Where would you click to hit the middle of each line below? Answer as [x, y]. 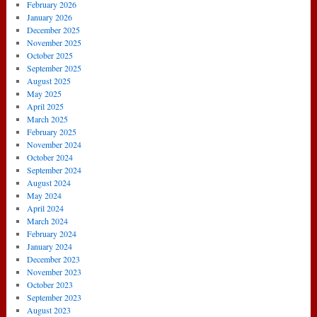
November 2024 [54, 145]
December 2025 [53, 30]
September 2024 [54, 170]
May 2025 [44, 94]
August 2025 [49, 81]
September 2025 [54, 68]
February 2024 [52, 234]
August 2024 [49, 183]
